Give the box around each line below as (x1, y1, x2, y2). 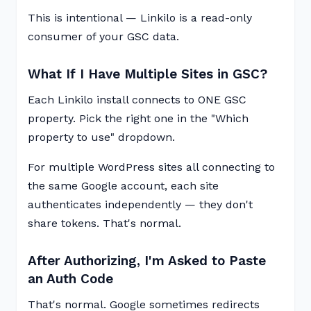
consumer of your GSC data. (28, 30, 179, 43)
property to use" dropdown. (28, 131, 175, 144)
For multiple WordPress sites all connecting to (28, 160, 275, 174)
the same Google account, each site (28, 179, 219, 192)
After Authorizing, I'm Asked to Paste (28, 253, 266, 269)
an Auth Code (28, 271, 113, 287)
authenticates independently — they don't (28, 198, 253, 211)
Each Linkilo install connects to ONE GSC (28, 93, 246, 106)
